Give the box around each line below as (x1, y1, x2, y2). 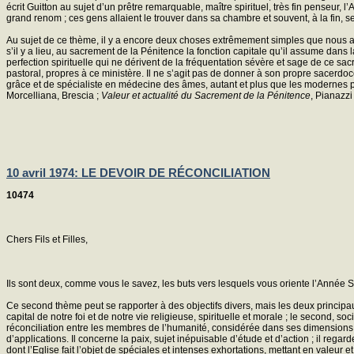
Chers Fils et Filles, (6, 233, 88, 245)
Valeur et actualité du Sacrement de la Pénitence (101, 89, 311, 101)
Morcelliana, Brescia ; (6, 89, 101, 101)
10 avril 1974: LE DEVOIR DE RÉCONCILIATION (6, 166, 270, 180)
